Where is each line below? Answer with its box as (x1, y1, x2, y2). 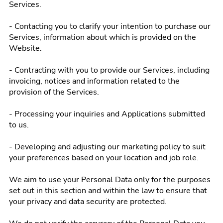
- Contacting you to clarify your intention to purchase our (9, 21, 211, 32)
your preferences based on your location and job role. (9, 152, 199, 163)
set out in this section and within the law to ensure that (9, 185, 207, 196)
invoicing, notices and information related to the (9, 76, 180, 87)
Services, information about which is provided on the (9, 32, 196, 43)
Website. (9, 43, 42, 54)
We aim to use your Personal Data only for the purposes (9, 174, 211, 185)
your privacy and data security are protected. (9, 196, 167, 207)
